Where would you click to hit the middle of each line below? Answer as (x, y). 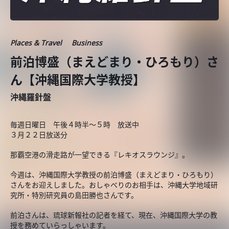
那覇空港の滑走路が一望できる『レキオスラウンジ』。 (100, 155)
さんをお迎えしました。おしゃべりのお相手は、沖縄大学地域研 (114, 185)
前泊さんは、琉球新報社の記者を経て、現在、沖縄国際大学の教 (114, 215)
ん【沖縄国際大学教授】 (78, 79)
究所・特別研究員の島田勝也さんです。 (74, 195)
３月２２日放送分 (39, 135)
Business (87, 43)
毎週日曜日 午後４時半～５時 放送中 (75, 124)
